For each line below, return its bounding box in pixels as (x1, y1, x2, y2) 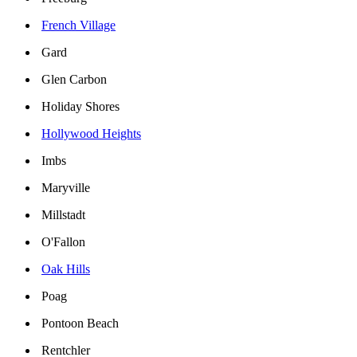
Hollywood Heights (41, 127, 141, 141)
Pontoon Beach (41, 316, 119, 331)
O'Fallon (41, 235, 85, 249)
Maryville (41, 181, 90, 195)
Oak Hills (41, 262, 90, 277)
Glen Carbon (41, 73, 107, 87)
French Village (41, 18, 116, 33)
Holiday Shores (41, 100, 120, 114)
